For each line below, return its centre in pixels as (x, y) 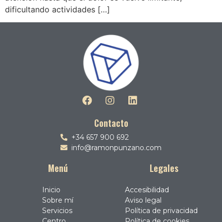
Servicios (57, 210)
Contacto (111, 123)
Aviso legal (143, 200)
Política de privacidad (161, 210)
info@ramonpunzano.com (117, 147)
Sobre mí (57, 200)
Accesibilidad (147, 190)
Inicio (51, 190)
